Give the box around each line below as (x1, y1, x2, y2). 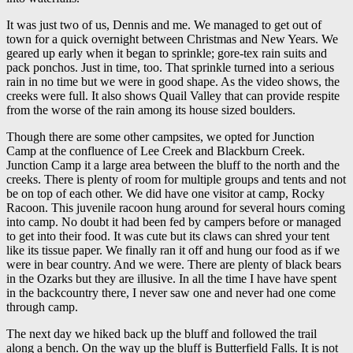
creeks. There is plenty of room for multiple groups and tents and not (6, 172, 346, 186)
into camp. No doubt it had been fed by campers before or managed (6, 214, 341, 229)
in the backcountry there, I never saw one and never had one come (6, 285, 336, 299)
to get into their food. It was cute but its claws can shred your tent (6, 229, 329, 243)
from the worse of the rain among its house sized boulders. (6, 102, 295, 117)
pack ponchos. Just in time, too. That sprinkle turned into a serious (6, 60, 334, 74)
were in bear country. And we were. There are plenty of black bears (6, 257, 341, 271)
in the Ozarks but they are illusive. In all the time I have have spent (6, 271, 336, 285)
